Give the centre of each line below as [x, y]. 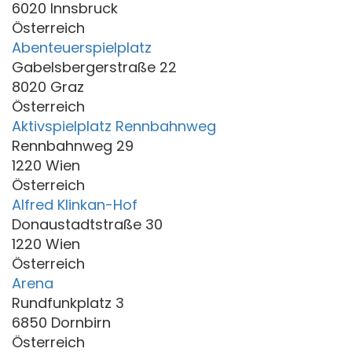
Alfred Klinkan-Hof [75, 204]
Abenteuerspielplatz [82, 47]
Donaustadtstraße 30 [87, 224]
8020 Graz [48, 86]
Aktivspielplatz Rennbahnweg [114, 126]
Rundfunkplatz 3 [68, 302]
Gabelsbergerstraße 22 [94, 67]
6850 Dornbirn [61, 322]
